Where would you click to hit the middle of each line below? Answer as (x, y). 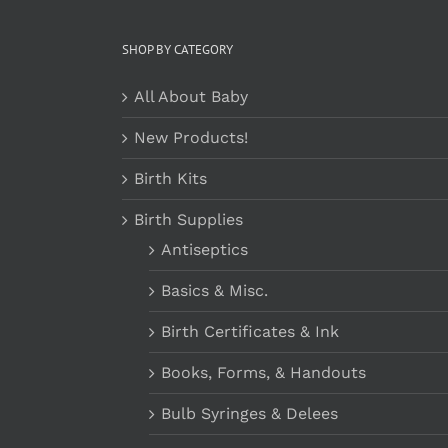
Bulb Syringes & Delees (249, 413)
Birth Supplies (188, 219)
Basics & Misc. (214, 290)
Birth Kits (170, 178)
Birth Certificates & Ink (250, 331)
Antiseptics (204, 249)
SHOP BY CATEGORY (177, 49)
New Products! (191, 137)
